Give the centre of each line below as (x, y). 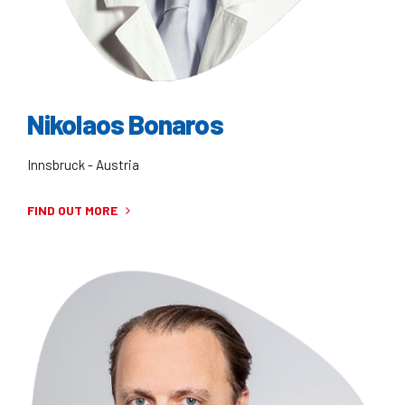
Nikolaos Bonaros (125, 123)
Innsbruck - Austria (83, 165)
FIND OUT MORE (72, 211)
